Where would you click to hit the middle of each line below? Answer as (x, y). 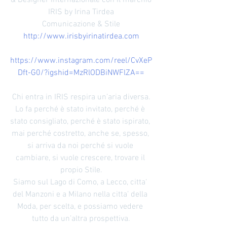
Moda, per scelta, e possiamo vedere (81, 207)
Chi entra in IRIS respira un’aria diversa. (81, 97)
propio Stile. (81, 170)
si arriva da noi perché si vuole (81, 146)
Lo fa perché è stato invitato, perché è (81, 109)
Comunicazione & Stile (81, 24)
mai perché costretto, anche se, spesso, (81, 134)
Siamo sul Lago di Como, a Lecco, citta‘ (81, 182)
